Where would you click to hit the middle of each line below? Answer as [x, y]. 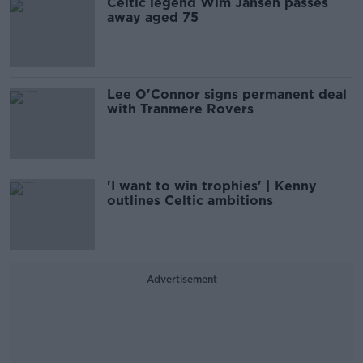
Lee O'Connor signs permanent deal [227, 94]
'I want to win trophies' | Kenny [212, 186]
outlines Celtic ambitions [190, 201]
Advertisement [181, 279]
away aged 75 [153, 17]
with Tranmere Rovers [180, 109]
